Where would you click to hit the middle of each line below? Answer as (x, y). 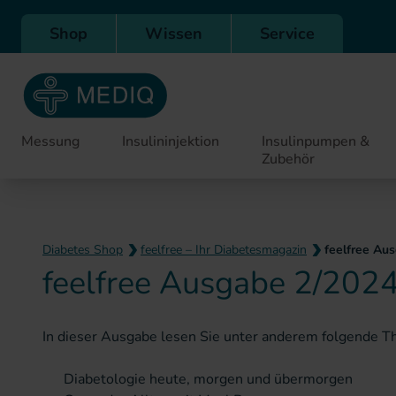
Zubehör (288, 159)
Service (287, 34)
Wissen (174, 34)
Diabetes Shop (83, 250)
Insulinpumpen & (316, 141)
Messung (50, 141)
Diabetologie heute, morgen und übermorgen (208, 379)
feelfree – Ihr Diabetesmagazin (224, 250)
